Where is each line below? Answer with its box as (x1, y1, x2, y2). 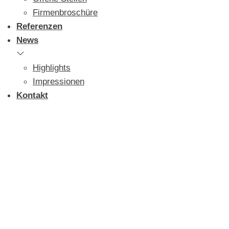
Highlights (33, 63, 71, 73)
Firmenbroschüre (33, 8, 98, 17)
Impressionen (33, 77, 84, 86)
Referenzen (16, 21, 62, 31)
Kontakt (16, 90, 48, 100)
